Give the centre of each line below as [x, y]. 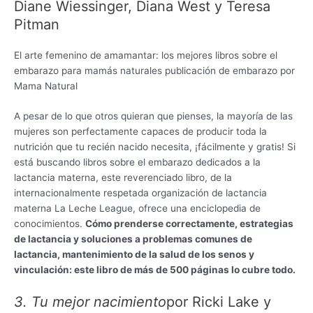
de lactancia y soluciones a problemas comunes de [133, 239]
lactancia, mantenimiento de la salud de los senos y [134, 255]
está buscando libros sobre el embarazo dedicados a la [137, 162]
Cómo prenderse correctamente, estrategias [189, 224]
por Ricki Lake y [219, 302]
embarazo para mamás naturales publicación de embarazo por [154, 70]
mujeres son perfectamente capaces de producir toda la [140, 132]
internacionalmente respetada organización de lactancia [140, 193]
